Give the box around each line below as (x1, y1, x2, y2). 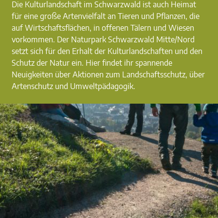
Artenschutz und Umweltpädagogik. (12, 81, 135, 91)
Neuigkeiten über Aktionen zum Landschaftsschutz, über (12, 70, 205, 79)
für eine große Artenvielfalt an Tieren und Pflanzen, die (12, 11, 200, 21)
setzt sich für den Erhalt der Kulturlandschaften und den (12, 46, 202, 56)
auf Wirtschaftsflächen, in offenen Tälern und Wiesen (12, 23, 194, 33)
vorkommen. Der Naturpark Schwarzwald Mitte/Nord (12, 35, 195, 44)
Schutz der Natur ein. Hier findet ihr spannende (12, 58, 172, 68)
